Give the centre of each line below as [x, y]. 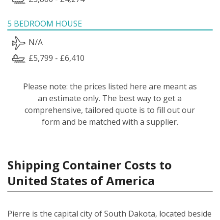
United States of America [81, 180]
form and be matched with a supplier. [110, 122]
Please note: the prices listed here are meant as [110, 86]
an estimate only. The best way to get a [110, 98]
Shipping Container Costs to [90, 165]
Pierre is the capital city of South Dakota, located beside [110, 213]
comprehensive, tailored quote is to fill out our [110, 110]
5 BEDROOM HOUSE [45, 23]
